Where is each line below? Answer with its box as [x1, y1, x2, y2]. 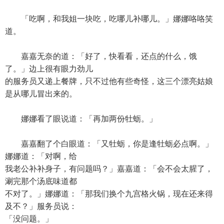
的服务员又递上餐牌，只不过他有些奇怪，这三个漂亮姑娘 [5, 77, 213, 85]
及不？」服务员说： [5, 202, 77, 210]
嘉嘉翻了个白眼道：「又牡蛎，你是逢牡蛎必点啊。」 [5, 139, 213, 148]
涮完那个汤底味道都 [5, 177, 77, 185]
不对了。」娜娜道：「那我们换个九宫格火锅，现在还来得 [5, 189, 213, 198]
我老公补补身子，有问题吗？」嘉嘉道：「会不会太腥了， [5, 164, 213, 173]
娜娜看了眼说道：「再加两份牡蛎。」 [5, 114, 157, 123]
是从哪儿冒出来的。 [5, 89, 77, 98]
